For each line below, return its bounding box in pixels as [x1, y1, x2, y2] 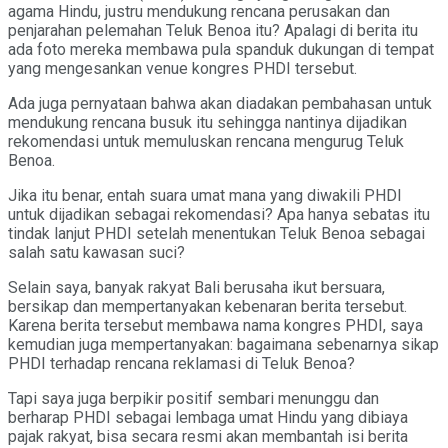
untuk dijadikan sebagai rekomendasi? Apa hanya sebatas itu [8, 204, 430, 224]
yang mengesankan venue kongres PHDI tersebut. [8, 58, 357, 78]
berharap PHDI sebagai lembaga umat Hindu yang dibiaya [8, 407, 408, 427]
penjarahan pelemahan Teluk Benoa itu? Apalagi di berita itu [8, 20, 418, 40]
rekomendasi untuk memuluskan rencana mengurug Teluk [8, 131, 404, 151]
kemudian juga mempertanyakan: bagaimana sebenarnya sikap [8, 334, 439, 354]
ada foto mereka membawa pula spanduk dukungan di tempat [8, 39, 434, 59]
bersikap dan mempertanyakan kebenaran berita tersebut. [8, 296, 407, 316]
